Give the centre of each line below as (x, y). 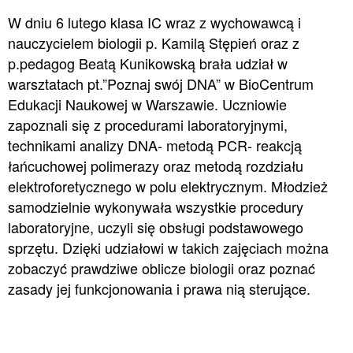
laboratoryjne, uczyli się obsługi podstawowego (155, 227)
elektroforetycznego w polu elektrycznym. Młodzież (167, 186)
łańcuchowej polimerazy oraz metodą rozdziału (155, 166)
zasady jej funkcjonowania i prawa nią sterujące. (159, 289)
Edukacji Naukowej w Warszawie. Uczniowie (147, 104)
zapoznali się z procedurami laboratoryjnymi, (147, 125)
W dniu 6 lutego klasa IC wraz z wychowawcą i (154, 22)
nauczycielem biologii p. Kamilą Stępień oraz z (153, 43)
